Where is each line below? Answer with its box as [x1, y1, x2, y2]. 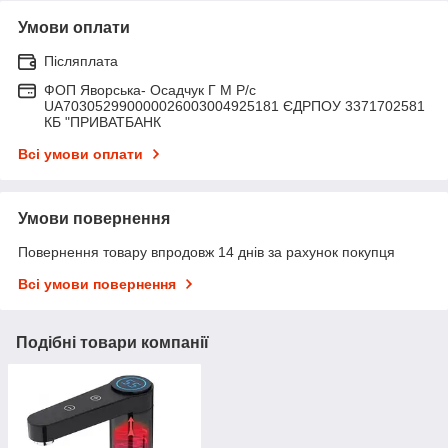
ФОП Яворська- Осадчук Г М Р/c [44, 81, 256, 98]
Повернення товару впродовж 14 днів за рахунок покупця [18, 243, 395, 260]
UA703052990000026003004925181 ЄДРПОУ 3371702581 [44, 97, 425, 114]
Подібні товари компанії [16, 333, 209, 351]
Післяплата [44, 52, 118, 69]
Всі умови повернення [18, 275, 176, 292]
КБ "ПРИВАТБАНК [44, 113, 161, 130]
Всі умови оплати [18, 145, 143, 162]
